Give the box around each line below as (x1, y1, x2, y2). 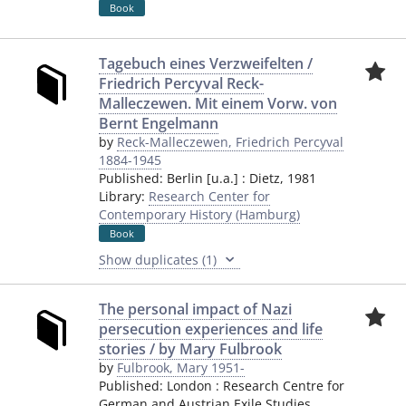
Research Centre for (223, 377, 344, 394)
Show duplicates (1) (99, 251, 220, 268)
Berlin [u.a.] (167, 169, 238, 187)
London (167, 377, 212, 394)
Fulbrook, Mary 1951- (117, 359, 245, 376)
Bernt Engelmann (99, 113, 218, 133)
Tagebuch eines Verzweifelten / (99, 53, 313, 73)
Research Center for (149, 188, 270, 205)
